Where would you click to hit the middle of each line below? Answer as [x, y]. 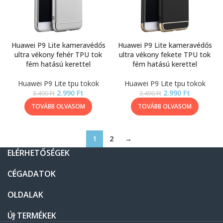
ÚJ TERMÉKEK [32, 216]
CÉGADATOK [32, 174]
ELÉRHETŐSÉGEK [39, 153]
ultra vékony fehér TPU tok [58, 55]
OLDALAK [25, 195]
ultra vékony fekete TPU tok [165, 55]
